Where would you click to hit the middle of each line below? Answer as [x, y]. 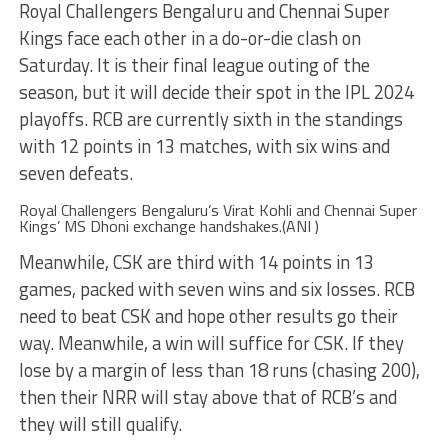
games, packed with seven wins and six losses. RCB [216, 289]
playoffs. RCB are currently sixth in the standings [210, 119]
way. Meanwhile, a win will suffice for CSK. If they [211, 343]
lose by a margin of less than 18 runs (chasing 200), [219, 370]
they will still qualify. [100, 424]
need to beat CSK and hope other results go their [208, 316]
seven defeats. [75, 173]
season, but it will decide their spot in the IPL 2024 [216, 92]
